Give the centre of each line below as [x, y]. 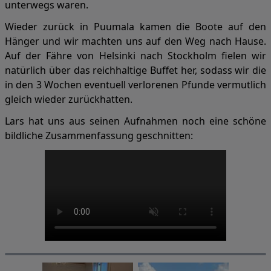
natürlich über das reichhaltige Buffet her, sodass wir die [135, 70]
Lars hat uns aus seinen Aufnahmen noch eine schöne [135, 121]
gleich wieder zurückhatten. [69, 99]
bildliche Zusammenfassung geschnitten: [99, 135]
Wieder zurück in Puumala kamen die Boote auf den [135, 27]
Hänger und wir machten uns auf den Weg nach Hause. [135, 41]
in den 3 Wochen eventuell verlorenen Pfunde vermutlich [135, 85]
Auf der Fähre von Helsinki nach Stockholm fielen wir [135, 56]
